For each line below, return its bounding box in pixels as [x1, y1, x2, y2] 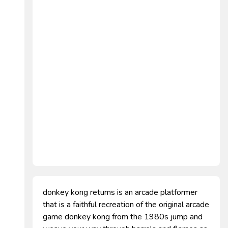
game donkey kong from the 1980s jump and [43, 211, 203, 222]
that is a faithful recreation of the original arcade [43, 199, 209, 210]
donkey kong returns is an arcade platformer [43, 187, 197, 198]
